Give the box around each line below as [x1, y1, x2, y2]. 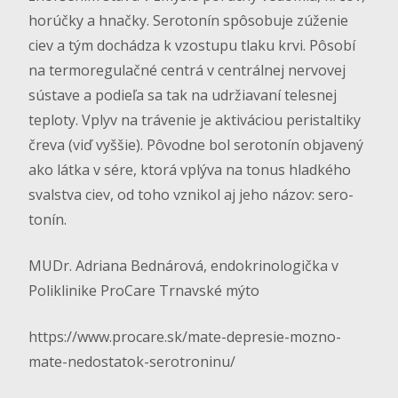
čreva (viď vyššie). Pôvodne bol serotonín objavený [28, 135, 363, 155]
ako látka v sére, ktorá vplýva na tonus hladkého [28, 160, 351, 180]
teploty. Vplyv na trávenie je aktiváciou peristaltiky [28, 110, 361, 131]
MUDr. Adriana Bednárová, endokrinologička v [28, 256, 338, 276]
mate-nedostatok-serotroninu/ [28, 352, 235, 372]
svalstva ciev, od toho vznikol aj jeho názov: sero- [28, 185, 354, 205]
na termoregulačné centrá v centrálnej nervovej [28, 60, 346, 81]
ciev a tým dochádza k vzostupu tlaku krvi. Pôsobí [28, 36, 355, 56]
